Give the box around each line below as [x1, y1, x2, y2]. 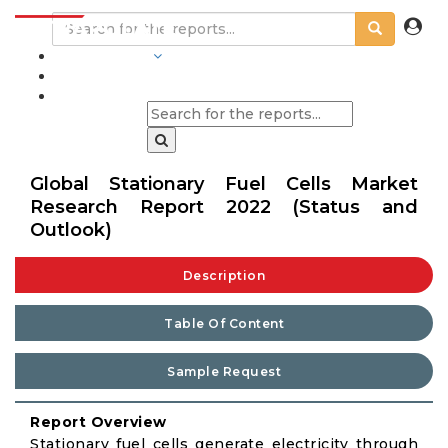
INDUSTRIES [55, 47, 149, 65]
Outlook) [30, 219, 112, 241]
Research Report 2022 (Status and [30, 196, 418, 218]
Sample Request [167, 364, 281, 379]
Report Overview [30, 413, 167, 431]
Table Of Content [164, 316, 284, 331]
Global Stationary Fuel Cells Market [30, 173, 418, 195]
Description [182, 268, 266, 283]
